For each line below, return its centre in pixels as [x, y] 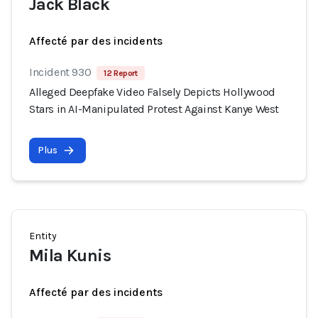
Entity [43, 236]
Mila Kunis [70, 256]
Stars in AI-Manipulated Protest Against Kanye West [154, 109]
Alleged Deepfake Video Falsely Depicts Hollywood [152, 92]
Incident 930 [60, 72]
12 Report [121, 73]
